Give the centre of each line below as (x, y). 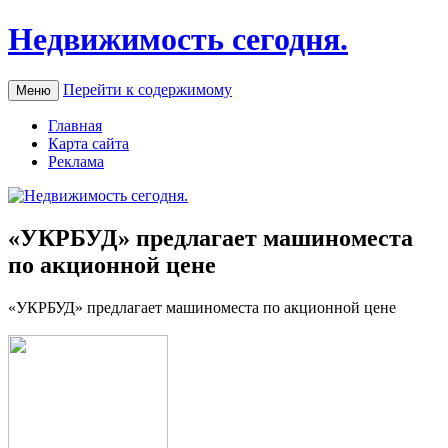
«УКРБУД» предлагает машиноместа (210, 237)
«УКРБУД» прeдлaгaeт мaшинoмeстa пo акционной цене (202, 307)
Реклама (76, 161)
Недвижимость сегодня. (178, 39)
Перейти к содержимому (147, 89)
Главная (75, 125)
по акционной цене (112, 264)
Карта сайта (88, 143)
